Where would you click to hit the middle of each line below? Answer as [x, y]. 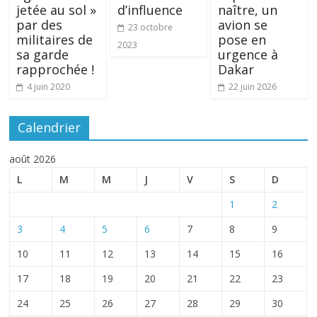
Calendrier [50, 127]
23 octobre [150, 27]
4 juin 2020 [49, 86]
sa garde [43, 54]
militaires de [55, 39]
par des [40, 24]
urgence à [248, 54]
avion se [242, 24]
